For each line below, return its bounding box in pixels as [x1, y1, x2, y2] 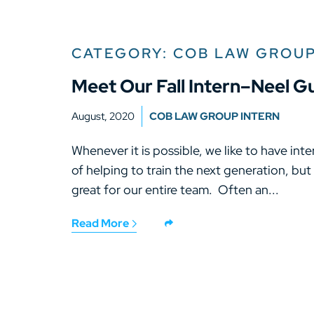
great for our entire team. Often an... [71, 182, 279, 198]
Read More [71, 216, 131, 231]
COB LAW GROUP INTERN [149, 109, 280, 123]
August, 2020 [71, 109, 135, 123]
